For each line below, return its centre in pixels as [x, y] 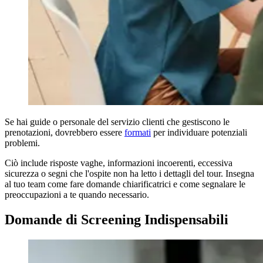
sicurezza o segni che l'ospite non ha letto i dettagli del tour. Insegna [129, 174]
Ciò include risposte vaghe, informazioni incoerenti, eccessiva [119, 163]
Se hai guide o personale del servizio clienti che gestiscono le [117, 122]
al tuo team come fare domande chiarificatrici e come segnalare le [125, 184]
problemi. [22, 143]
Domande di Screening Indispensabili [117, 220]
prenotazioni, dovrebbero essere [65, 133]
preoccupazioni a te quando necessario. [77, 195]
